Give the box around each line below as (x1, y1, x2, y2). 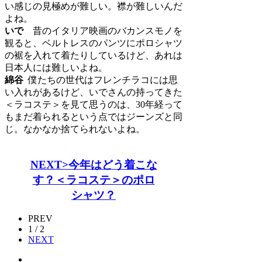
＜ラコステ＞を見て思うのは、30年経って (5, 99, 182, 109)
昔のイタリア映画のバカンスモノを (33, 25, 182, 36)
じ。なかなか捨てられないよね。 (5, 123, 145, 134)
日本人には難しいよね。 (5, 62, 108, 73)
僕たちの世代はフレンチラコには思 (28, 74, 178, 85)
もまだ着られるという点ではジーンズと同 (5, 111, 182, 122)
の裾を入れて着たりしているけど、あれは (5, 50, 182, 60)
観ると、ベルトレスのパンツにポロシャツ (5, 37, 182, 48)
